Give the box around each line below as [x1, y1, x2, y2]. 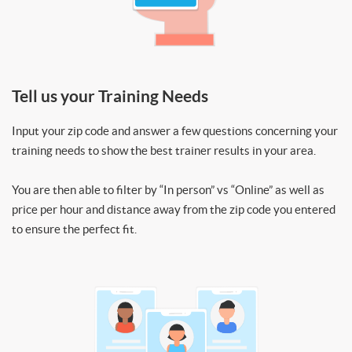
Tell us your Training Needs [12, 86, 208, 106]
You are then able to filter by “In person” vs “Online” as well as [12, 183, 324, 197]
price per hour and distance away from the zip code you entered [12, 203, 335, 217]
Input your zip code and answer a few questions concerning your [12, 124, 338, 138]
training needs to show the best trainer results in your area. [12, 144, 316, 158]
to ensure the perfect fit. [12, 222, 137, 236]
